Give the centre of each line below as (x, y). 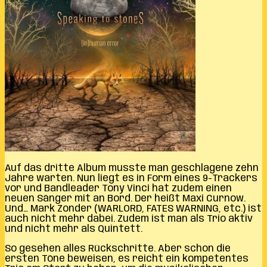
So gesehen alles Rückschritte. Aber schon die (118, 249)
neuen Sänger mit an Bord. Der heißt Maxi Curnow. (125, 198)
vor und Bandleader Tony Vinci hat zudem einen (118, 188)
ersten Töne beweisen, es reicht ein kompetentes (127, 259)
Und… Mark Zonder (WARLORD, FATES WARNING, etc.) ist (133, 209)
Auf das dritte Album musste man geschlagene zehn (132, 168)
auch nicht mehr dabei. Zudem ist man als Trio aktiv (129, 219)
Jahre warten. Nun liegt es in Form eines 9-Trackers (131, 178)
